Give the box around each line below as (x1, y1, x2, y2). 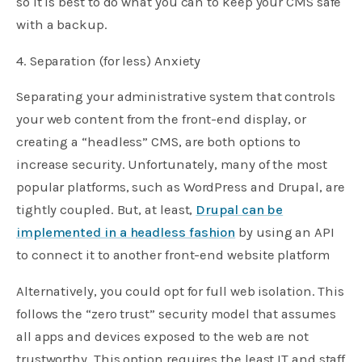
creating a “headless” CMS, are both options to (16, 134, 301, 150)
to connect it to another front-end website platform (16, 247, 330, 263)
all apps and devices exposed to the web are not (16, 329, 309, 345)
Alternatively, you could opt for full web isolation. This (16, 284, 345, 300)
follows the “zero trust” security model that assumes (16, 306, 336, 322)
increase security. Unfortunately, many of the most (16, 157, 327, 173)
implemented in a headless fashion (16, 225, 236, 241)
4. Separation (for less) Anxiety (16, 53, 201, 69)
